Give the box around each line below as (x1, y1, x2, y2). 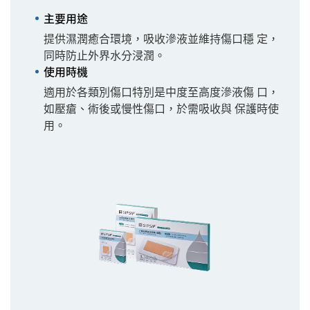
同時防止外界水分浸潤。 (44, 46, 165, 63)
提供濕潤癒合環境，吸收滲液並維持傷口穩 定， (44, 29, 279, 46)
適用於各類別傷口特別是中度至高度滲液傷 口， (44, 82, 279, 100)
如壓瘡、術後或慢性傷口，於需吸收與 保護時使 (44, 99, 279, 116)
